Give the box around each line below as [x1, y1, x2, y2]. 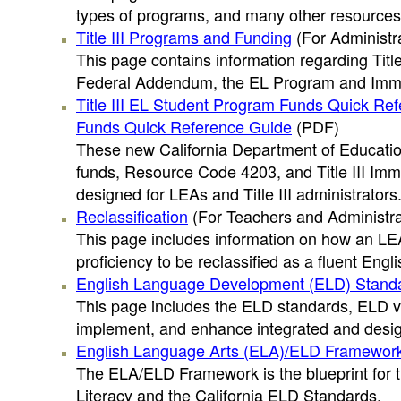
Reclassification [76, 204, 188, 227]
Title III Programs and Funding [76, 25, 292, 48]
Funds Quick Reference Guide [76, 115, 292, 138]
